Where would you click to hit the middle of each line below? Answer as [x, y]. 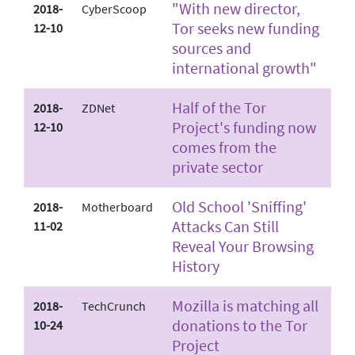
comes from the [224, 147]
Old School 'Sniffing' [239, 206]
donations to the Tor [240, 325]
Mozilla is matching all [245, 305]
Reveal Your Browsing [243, 246]
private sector [218, 166]
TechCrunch [114, 305]
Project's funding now [244, 127]
